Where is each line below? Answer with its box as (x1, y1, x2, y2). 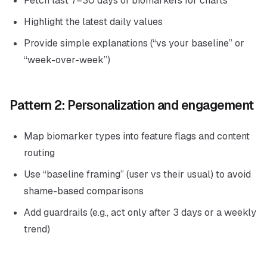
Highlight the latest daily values (24, 15, 163, 28)
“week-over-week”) (24, 54, 110, 66)
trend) (24, 223, 50, 235)
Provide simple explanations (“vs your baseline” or (24, 37, 244, 49)
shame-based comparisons (24, 185, 144, 197)
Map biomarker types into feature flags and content (24, 130, 250, 142)
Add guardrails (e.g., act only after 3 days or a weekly (24, 206, 256, 219)
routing (24, 147, 55, 159)
